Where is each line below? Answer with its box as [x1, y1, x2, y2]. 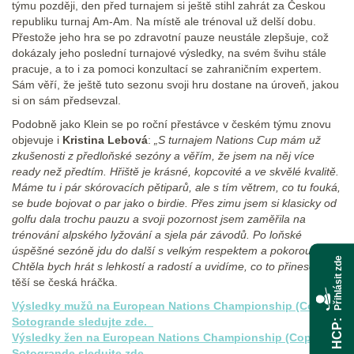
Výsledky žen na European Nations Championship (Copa [12, 331, 318, 345]
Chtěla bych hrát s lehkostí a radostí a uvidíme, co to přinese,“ [12, 260, 322, 273]
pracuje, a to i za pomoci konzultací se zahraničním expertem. [12, 62, 322, 76]
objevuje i [12, 134, 62, 147]
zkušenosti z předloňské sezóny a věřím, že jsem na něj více [12, 149, 314, 163]
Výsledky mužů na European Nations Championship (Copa [12, 299, 328, 313]
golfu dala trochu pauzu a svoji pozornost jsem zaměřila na [12, 213, 306, 226]
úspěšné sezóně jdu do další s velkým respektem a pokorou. [12, 244, 314, 258]
